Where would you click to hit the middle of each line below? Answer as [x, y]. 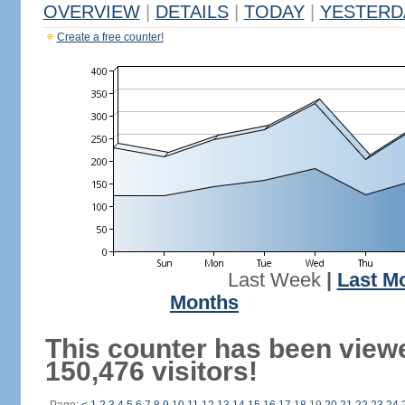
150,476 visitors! [151, 371]
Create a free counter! [110, 37]
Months [204, 303]
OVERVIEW [91, 12]
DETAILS [192, 12]
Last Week [274, 280]
